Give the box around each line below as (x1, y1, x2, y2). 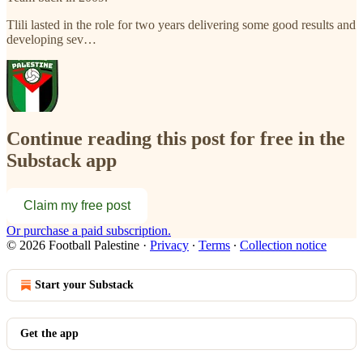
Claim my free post (23, 198, 130, 212)
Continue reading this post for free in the (6, 127, 345, 149)
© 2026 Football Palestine (6, 237, 139, 252)
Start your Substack (35, 278, 134, 291)
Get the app (20, 327, 79, 340)
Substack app (6, 149, 117, 171)
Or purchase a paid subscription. (6, 223, 171, 237)
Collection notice (240, 237, 327, 252)
